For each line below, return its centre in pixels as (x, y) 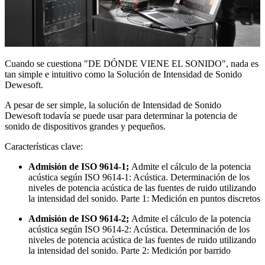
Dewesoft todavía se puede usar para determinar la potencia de (121, 116)
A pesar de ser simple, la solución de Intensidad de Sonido (113, 105)
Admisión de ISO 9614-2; (80, 219)
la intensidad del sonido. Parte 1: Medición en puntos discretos (144, 199)
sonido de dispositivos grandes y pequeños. (86, 127)
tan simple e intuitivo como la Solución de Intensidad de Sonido (123, 75)
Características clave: (44, 147)
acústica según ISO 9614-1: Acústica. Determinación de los (139, 177)
